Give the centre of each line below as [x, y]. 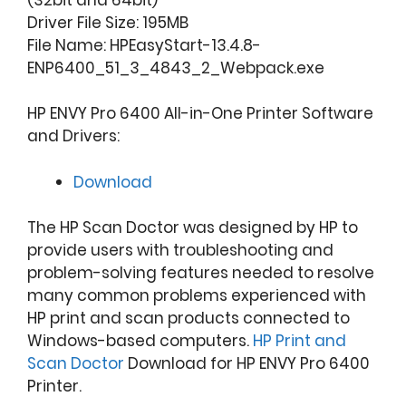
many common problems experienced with [197, 296]
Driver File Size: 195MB [108, 22]
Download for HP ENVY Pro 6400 [247, 364]
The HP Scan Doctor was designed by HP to [193, 228]
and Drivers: [73, 136]
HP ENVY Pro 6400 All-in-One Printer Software [200, 114]
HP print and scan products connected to [188, 319]
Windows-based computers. [140, 341]
